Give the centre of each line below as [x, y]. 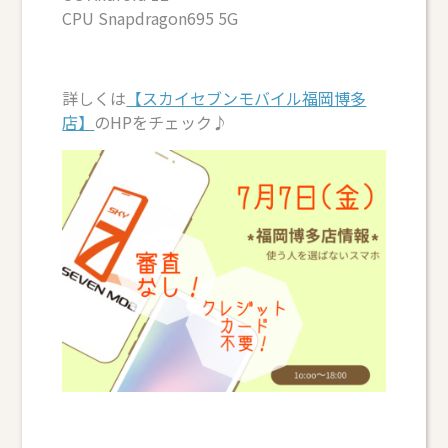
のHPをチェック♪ [161, 122]
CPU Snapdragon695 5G [150, 18]
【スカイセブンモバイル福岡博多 [246, 98]
